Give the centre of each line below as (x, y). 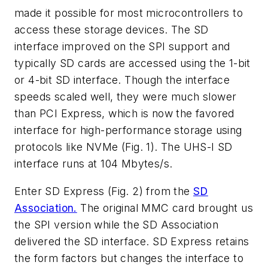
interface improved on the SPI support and (122, 47)
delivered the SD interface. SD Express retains (132, 241)
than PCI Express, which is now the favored (124, 114)
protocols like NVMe (68, 147)
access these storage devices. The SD (112, 30)
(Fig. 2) (125, 191)
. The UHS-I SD (194, 147)
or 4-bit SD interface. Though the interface (122, 80)
